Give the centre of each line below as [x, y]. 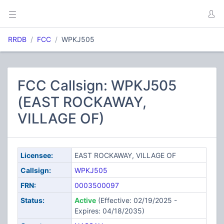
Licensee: [36, 155]
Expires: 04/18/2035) [109, 211]
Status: [32, 200]
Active [85, 200]
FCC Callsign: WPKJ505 [97, 85]
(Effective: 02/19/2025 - [136, 200]
